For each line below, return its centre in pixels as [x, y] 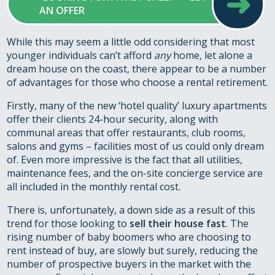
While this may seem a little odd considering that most [131, 42]
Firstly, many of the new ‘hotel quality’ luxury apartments [137, 106]
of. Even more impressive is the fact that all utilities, [125, 160]
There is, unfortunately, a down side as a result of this [131, 210]
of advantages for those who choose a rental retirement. [137, 83]
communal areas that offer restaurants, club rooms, [126, 133]
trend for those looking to [68, 224]
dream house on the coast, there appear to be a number [137, 69]
